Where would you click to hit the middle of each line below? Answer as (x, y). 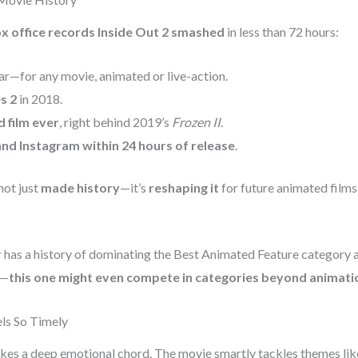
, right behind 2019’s (115, 121)
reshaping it (184, 187)
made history (80, 187)
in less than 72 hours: (282, 32)
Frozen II (196, 121)
